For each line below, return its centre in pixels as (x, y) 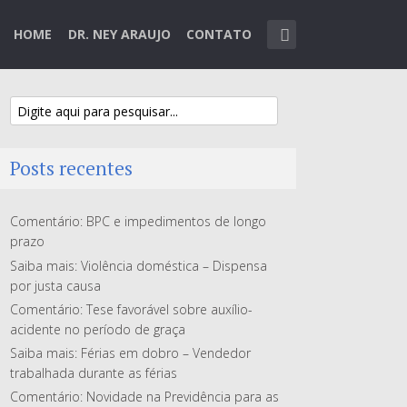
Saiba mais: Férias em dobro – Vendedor (130, 352)
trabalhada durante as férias (94, 372)
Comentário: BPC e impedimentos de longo (138, 222)
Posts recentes (71, 169)
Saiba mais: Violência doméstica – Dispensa (139, 265)
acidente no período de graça (98, 329)
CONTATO (219, 34)
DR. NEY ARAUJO (119, 34)
